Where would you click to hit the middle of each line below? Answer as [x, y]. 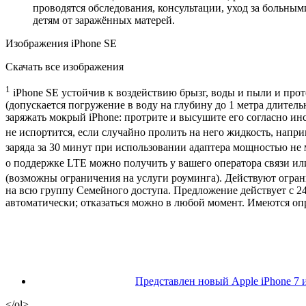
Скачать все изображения [65, 66]
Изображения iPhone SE [61, 43]
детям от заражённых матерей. [104, 20]
